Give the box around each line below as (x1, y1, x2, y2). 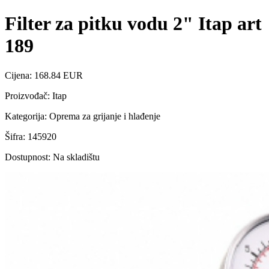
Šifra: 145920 (5, 131, 56, 142)
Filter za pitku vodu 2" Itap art (5, 13, 262, 35)
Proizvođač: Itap (5, 90, 67, 101)
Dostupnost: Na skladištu (5, 151, 100, 162)
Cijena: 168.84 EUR (5, 70, 83, 80)
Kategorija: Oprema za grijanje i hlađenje (5, 110, 160, 121)
